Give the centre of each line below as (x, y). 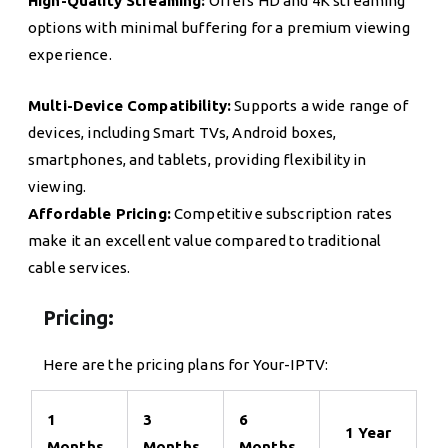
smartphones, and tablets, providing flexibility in (197, 159)
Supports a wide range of (319, 105)
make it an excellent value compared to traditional (205, 240)
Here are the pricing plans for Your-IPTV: (186, 364)
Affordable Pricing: (99, 213)
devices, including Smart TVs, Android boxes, (182, 132)
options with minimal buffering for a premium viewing (219, 27)
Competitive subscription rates (281, 213)
